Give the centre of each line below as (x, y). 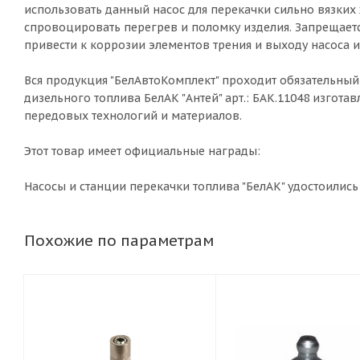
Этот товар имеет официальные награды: (142, 151)
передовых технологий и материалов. (133, 116)
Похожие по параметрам (119, 241)
